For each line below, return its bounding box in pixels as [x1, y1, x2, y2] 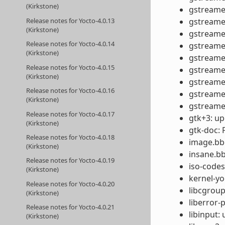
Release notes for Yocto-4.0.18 [26, 133, 115, 142]
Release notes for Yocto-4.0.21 [26, 202, 115, 212]
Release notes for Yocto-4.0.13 [26, 16, 115, 25]
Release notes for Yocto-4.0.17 [26, 109, 115, 119]
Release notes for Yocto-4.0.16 [26, 86, 115, 95]
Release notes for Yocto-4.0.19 [26, 156, 115, 165]
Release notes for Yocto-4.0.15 [26, 62, 115, 72]
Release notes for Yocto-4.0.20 [26, 179, 115, 188]
